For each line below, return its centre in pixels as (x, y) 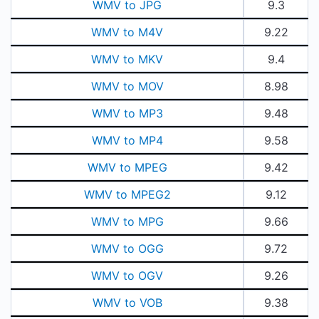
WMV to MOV (127, 86)
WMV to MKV (127, 59)
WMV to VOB (127, 303)
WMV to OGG (127, 249)
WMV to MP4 (127, 140)
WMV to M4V (127, 32)
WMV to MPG (127, 221)
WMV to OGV (127, 276)
